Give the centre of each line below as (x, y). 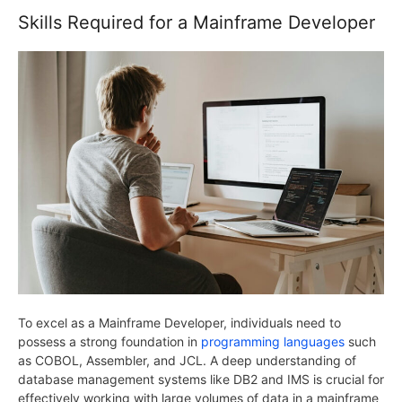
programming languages (273, 342)
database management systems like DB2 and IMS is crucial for (201, 380)
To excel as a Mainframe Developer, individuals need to (179, 323)
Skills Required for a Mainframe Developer (197, 22)
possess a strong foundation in (109, 342)
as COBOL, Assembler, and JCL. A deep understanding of (187, 361)
